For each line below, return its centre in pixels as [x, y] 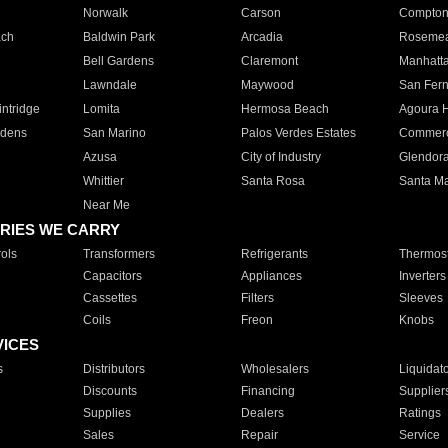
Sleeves [420, 298]
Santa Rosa [272, 181]
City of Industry [280, 157]
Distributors [113, 369]
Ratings [419, 413]
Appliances [271, 276]
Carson [260, 13]
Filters [257, 298]
